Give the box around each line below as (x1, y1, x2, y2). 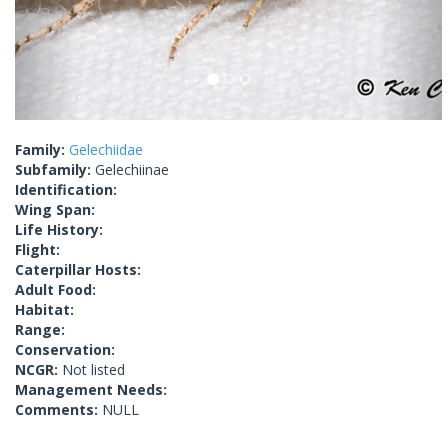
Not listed (62, 360, 125, 380)
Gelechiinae (95, 160, 169, 180)
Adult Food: (15, 280, 96, 300)
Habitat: (15, 300, 74, 320)
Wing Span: (15, 200, 95, 220)
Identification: (15, 180, 117, 200)
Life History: (15, 220, 103, 240)
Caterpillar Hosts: (15, 260, 141, 280)
